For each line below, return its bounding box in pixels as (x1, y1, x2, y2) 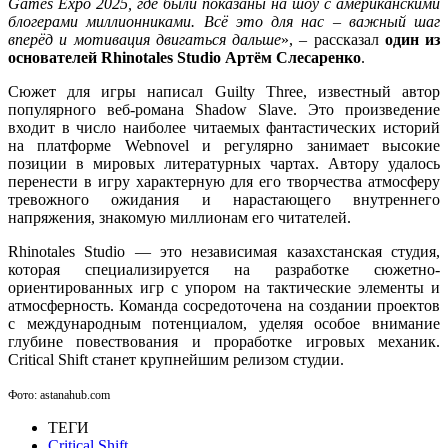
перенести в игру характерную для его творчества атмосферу (8, 172, 440, 190)
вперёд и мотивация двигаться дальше (8, 30, 281, 48)
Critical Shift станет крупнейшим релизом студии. (8, 350, 344, 368)
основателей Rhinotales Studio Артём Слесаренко (8, 48, 361, 66)
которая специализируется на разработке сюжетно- (8, 260, 440, 278)
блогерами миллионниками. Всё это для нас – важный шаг (8, 12, 440, 30)
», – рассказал (281, 30, 385, 48)
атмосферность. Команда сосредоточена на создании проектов (8, 296, 440, 314)
